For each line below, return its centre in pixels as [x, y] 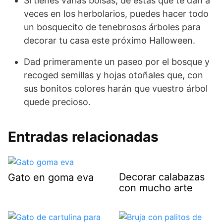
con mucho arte [156, 188]
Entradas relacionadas [83, 137]
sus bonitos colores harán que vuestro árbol [116, 88]
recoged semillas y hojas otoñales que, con [113, 75]
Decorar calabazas [162, 177]
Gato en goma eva [51, 178]
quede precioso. [57, 102]
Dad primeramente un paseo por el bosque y [117, 61]
